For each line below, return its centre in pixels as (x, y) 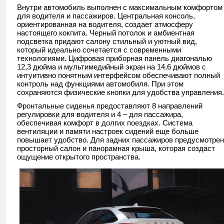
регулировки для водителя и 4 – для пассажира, (100, 114)
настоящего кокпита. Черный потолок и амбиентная (106, 32)
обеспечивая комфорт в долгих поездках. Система (105, 122)
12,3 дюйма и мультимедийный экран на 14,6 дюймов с (111, 66)
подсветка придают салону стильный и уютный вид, (107, 41)
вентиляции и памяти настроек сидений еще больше (108, 131)
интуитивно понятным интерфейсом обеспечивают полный (118, 75)
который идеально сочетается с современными (99, 49)
